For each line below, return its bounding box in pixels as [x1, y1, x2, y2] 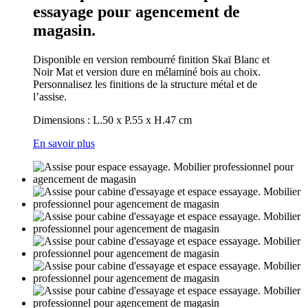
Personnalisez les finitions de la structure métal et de [33, 78, 257, 91]
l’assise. [33, 91, 69, 103]
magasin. [33, 21, 96, 40]
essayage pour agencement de [33, 3, 240, 21]
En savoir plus [33, 137, 95, 150]
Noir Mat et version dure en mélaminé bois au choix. [33, 66, 261, 78]
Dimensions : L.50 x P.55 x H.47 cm [33, 114, 192, 126]
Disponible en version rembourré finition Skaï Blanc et [33, 54, 269, 66]
